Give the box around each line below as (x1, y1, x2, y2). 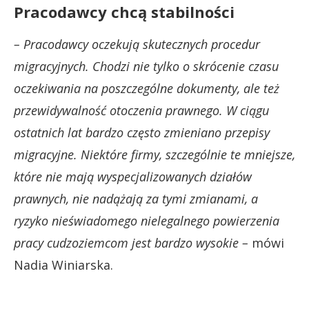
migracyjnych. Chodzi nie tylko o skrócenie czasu (14, 57, 279, 74)
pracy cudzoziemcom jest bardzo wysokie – (14, 234, 248, 251)
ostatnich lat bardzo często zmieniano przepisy (14, 123, 270, 141)
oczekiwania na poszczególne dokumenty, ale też (14, 79, 279, 97)
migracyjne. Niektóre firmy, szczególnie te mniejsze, (14, 146, 295, 163)
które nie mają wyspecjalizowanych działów (14, 168, 252, 185)
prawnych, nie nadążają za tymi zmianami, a (14, 190, 258, 207)
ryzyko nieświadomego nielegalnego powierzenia (14, 212, 279, 229)
